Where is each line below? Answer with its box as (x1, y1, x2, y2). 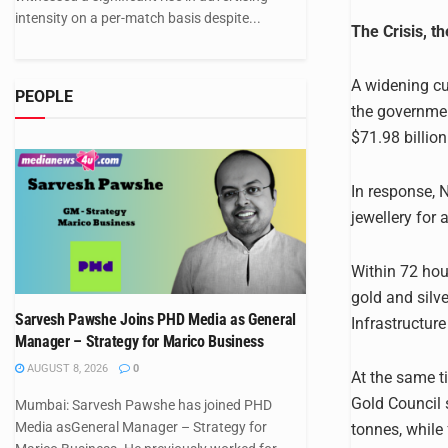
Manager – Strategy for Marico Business (15, 332, 264, 351)
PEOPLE (15, 86, 73, 106)
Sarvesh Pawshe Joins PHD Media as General (15, 310, 296, 329)
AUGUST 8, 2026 (24, 362, 108, 375)
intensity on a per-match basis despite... (15, 9, 261, 26)
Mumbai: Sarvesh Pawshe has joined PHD (15, 397, 272, 413)
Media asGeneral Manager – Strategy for (15, 419, 267, 435)
